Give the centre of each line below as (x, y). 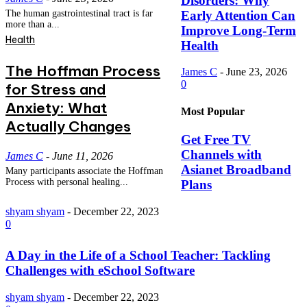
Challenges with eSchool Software (100, 270)
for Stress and (56, 90)
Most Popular (213, 111)
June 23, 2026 (257, 72)
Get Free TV (216, 139)
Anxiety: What (56, 108)
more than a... (33, 25)
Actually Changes (68, 127)
